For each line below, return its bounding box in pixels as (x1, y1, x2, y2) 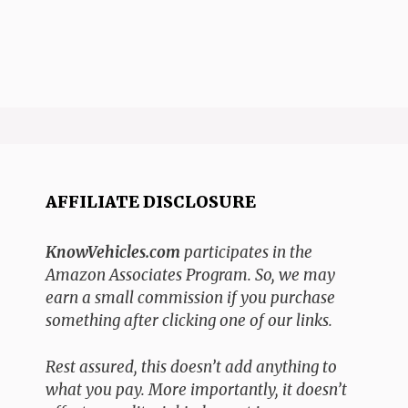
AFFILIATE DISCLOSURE (46, 191, 256, 213)
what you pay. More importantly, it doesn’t (46, 379, 347, 400)
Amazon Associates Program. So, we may (46, 265, 335, 286)
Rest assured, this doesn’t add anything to (46, 356, 337, 377)
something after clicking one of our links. (46, 311, 332, 331)
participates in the (180, 242, 312, 263)
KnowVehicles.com (46, 242, 180, 263)
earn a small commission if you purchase (46, 288, 335, 309)
